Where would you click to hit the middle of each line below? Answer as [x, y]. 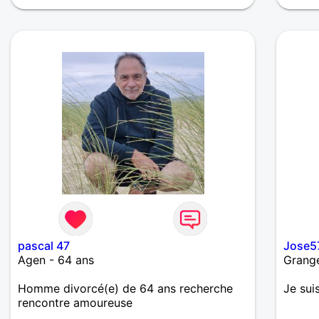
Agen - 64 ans [56, 260]
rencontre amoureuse [75, 303]
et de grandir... [57, 13]
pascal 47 [44, 246]
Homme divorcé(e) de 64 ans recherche [125, 289]
